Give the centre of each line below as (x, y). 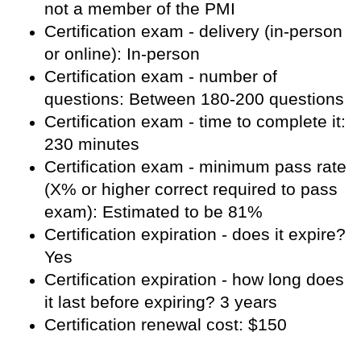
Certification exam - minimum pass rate (195, 166)
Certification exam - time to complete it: (195, 121)
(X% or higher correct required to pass (191, 189)
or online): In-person (122, 53)
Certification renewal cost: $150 (166, 324)
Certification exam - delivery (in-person (193, 31)
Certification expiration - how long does (194, 279)
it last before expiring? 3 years (161, 301)
